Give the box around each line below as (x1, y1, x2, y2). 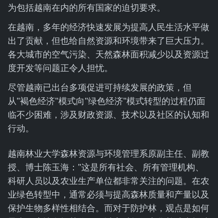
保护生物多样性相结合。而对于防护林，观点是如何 (8, 202, 209, 214)
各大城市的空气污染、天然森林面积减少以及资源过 (8, 48, 209, 60)
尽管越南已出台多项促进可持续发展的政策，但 (8, 81, 192, 93)
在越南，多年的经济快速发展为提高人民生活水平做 (8, 21, 209, 33)
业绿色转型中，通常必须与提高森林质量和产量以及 (8, 188, 209, 200)
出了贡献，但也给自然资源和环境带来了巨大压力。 (8, 35, 209, 46)
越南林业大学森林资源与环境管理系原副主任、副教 (8, 147, 209, 159)
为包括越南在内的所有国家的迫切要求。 (8, 1, 165, 13)
